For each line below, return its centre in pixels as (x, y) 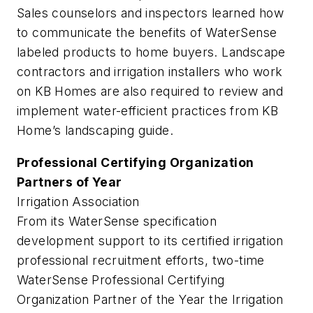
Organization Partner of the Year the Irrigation (150, 299)
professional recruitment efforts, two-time (141, 260)
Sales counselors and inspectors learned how (151, 13)
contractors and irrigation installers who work (150, 72)
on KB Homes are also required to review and (150, 92)
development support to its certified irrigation (150, 240)
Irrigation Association (78, 201)
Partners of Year (70, 182)
